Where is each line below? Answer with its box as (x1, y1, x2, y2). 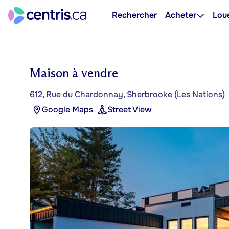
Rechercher (112, 10, 157, 20)
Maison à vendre (30, 65, 118, 80)
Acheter (165, 10, 196, 20)
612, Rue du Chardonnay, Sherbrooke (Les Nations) (30, 89, 225, 100)
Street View (107, 104, 152, 115)
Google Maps (42, 104, 93, 115)
